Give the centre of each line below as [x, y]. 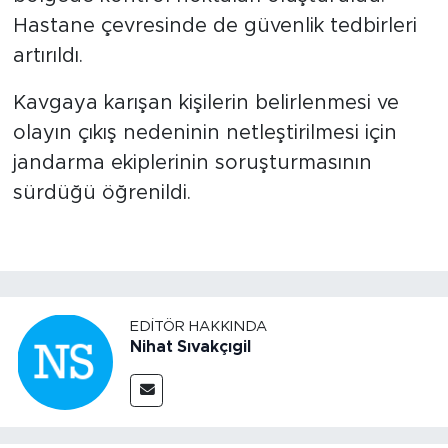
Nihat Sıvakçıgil [190, 347]
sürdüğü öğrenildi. [101, 192]
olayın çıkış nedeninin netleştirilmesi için [204, 132]
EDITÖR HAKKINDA [198, 327]
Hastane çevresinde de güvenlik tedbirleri [214, 25]
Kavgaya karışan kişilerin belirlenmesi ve [205, 102]
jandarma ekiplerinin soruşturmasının [192, 162]
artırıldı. [47, 55]
